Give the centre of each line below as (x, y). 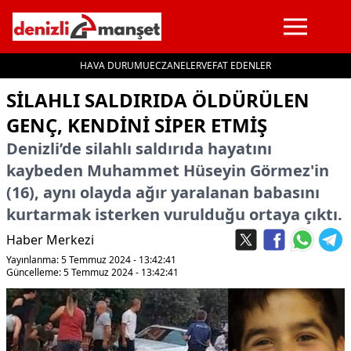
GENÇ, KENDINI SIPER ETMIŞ (137, 125)
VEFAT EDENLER (236, 65)
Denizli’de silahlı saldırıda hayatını (139, 148)
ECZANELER (175, 65)
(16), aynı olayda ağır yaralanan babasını (163, 192)
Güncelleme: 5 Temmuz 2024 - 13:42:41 (92, 272)
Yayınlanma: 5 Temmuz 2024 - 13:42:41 (91, 260)
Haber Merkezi (50, 240)
